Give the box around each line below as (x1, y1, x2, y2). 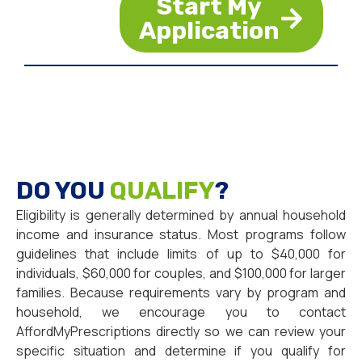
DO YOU (16, 176, 110, 206)
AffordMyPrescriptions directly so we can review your (16, 322, 346, 341)
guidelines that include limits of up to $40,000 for (16, 245, 346, 263)
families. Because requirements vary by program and (16, 284, 346, 302)
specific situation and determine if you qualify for (16, 342, 346, 360)
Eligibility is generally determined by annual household (16, 206, 346, 225)
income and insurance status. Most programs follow (16, 225, 346, 244)
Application (138, 16, 280, 46)
